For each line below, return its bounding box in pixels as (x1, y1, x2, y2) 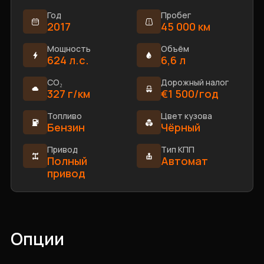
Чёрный (161, 120, 200, 134)
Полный (47, 154, 87, 168)
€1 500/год (161, 87, 219, 101)
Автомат (161, 154, 208, 168)
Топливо (47, 110, 82, 121)
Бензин (47, 120, 85, 134)
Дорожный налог (161, 77, 229, 88)
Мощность (47, 43, 91, 54)
